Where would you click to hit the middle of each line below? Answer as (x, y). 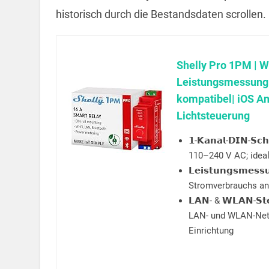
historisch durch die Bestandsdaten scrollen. (161, 14)
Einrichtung (211, 231)
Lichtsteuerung (213, 116)
